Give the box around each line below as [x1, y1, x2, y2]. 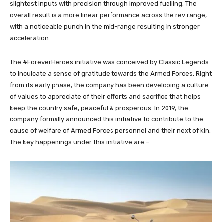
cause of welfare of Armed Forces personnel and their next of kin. [10, 126, 211, 134]
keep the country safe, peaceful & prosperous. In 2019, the [10, 104, 188, 111]
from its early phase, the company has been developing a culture [10, 81, 209, 89]
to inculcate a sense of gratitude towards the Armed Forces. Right [10, 69, 212, 77]
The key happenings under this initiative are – [10, 138, 149, 146]
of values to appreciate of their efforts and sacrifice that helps [10, 92, 201, 100]
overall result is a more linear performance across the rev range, [10, 11, 207, 19]
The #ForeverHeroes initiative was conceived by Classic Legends [10, 58, 209, 66]
